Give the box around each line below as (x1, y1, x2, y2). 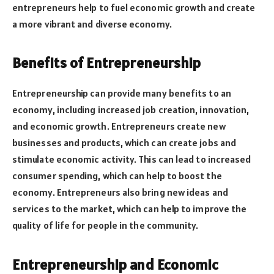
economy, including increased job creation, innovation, (12, 103, 250, 116)
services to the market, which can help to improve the (12, 202, 247, 215)
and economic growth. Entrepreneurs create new (12, 120, 226, 133)
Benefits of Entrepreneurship (12, 53, 201, 73)
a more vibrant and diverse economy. (12, 18, 172, 31)
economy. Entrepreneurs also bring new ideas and (12, 186, 228, 199)
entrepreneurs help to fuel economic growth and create (12, 1, 256, 14)
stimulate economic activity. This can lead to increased (12, 153, 251, 166)
